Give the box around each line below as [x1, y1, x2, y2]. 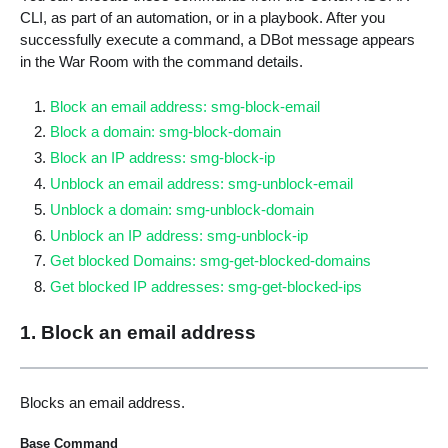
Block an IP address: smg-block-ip [50, 149, 276, 167]
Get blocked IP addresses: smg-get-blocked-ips [50, 278, 363, 296]
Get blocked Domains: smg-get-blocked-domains [50, 252, 372, 270]
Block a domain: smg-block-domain [50, 123, 282, 141]
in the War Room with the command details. [19, 52, 303, 70]
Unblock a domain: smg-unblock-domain [50, 200, 315, 218]
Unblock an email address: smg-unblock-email [50, 175, 354, 193]
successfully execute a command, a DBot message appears [19, 30, 415, 48]
